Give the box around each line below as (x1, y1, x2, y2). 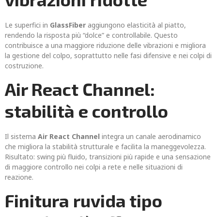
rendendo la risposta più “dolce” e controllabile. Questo (5, 31, 178, 40)
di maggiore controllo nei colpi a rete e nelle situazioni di (5, 162, 183, 171)
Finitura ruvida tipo (5, 190, 162, 211)
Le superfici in (5, 20, 50, 30)
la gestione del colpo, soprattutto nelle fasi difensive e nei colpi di (5, 51, 212, 60)
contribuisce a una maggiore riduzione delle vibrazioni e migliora (5, 41, 206, 50)
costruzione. (5, 61, 44, 70)
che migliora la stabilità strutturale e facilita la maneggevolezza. (5, 142, 206, 151)
